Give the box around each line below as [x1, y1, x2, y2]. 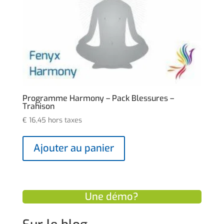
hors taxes [47, 115, 82, 125]
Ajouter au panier [33, 141, 114, 155]
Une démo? [85, 189, 139, 203]
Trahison [22, 101, 54, 112]
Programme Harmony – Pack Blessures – [22, 93, 174, 104]
